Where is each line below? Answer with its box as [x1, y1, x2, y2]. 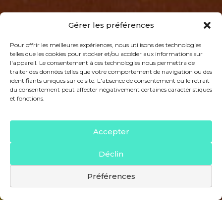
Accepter [93, 126, 129, 136]
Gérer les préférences [68, 20, 154, 30]
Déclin [99, 149, 123, 159]
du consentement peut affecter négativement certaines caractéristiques [10, 86, 212, 93]
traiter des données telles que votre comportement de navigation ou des [10, 68, 212, 75]
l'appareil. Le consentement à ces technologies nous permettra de [10, 59, 195, 66]
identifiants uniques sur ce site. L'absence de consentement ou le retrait [10, 77, 210, 84]
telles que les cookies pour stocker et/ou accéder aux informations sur [10, 50, 203, 57]
